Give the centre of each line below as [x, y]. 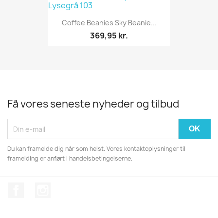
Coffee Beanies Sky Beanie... [109, 23]
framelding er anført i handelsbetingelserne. [70, 159]
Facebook [42, 188]
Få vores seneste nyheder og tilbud [93, 104]
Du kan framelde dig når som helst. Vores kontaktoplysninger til [96, 149]
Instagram [70, 188]
